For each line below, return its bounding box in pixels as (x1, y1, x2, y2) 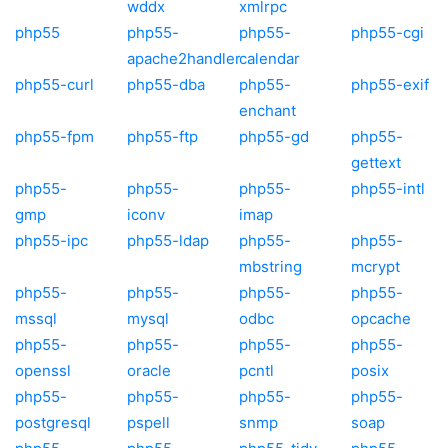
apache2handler (127, 48, 241, 68)
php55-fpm (15, 126, 94, 146)
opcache (351, 308, 411, 328)
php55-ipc (15, 230, 88, 250)
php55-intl (351, 178, 425, 198)
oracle (127, 360, 171, 380)
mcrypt (351, 256, 400, 276)
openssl (15, 360, 71, 380)
